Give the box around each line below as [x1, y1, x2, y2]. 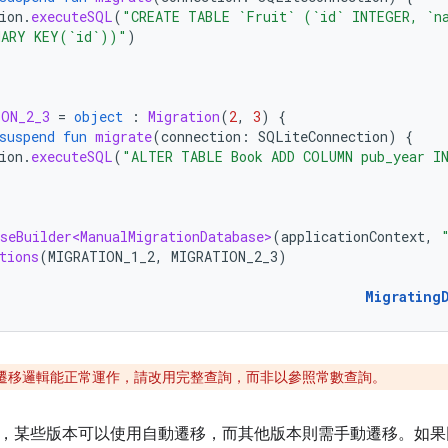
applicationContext [281, 227, 425, 246]
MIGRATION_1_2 [48, 247, 155, 266]
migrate [95, 127, 152, 146]
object [74, 107, 123, 126]
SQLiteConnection [258, 127, 388, 146]
